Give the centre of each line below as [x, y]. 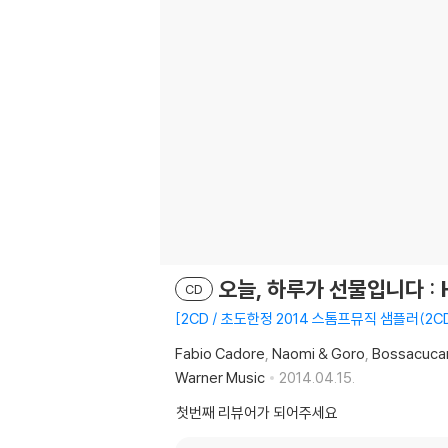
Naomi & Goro [318, 353]
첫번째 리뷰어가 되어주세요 [257, 412]
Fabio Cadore [220, 353]
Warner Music [220, 377]
